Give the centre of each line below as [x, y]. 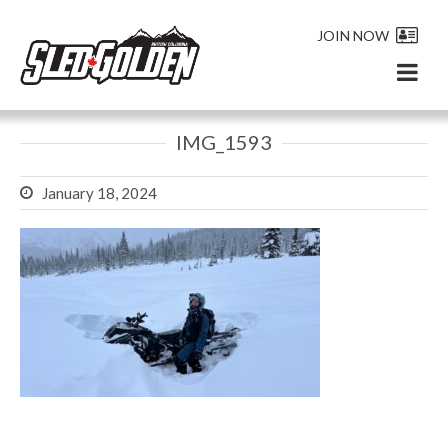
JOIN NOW [353, 35]
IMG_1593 [224, 142]
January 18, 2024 [99, 192]
